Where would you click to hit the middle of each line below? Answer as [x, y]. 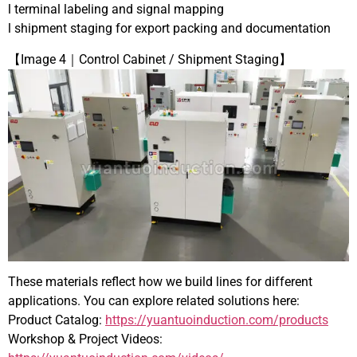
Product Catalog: [57, 320]
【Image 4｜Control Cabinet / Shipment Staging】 [150, 59]
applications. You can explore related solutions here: [154, 301]
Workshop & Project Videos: [85, 339]
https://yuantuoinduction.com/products [217, 320]
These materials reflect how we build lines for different [160, 282]
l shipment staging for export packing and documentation [169, 29]
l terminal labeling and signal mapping [116, 10]
